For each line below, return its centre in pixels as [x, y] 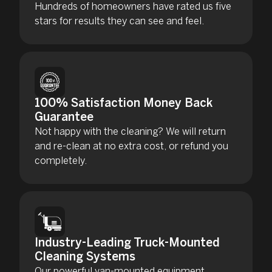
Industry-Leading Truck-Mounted [127, 243]
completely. [61, 161]
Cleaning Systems [85, 257]
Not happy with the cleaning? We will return [131, 132]
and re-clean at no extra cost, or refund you [132, 146]
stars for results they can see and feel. [120, 21]
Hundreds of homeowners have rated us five [133, 7]
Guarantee [64, 117]
